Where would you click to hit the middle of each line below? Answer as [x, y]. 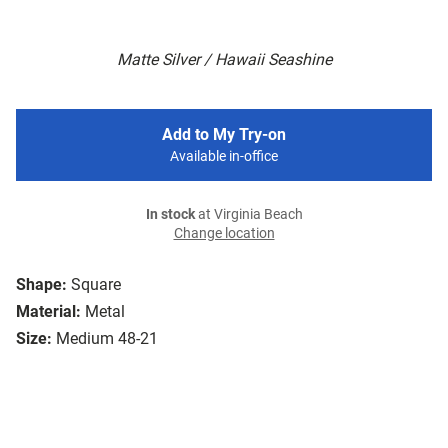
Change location [224, 234]
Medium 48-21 [107, 339]
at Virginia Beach [248, 215]
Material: [48, 312]
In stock [170, 215]
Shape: [41, 285]
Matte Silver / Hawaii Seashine [224, 60]
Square [96, 285]
